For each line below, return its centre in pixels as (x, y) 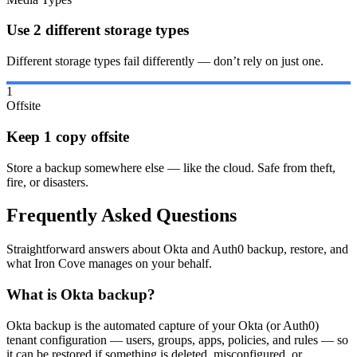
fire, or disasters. (47, 182)
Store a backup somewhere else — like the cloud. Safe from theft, (171, 167)
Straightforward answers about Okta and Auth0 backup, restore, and (177, 249)
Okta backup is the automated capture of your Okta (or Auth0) (163, 325)
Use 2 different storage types (98, 30)
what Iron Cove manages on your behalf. (109, 264)
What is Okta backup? (81, 295)
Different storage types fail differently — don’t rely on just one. (165, 61)
